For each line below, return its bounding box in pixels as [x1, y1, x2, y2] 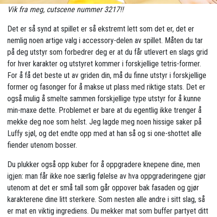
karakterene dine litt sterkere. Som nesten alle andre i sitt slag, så [7, 194, 205, 204]
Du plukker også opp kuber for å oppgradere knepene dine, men [7, 159, 200, 169]
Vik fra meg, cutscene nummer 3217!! [7, 4, 124, 14]
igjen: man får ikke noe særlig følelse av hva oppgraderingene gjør [7, 171, 206, 181]
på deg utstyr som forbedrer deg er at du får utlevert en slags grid [7, 47, 208, 57]
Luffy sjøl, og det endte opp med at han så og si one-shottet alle [7, 128, 201, 138]
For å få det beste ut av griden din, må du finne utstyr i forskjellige [7, 70, 206, 80]
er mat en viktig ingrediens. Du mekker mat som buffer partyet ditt [7, 206, 208, 216]
